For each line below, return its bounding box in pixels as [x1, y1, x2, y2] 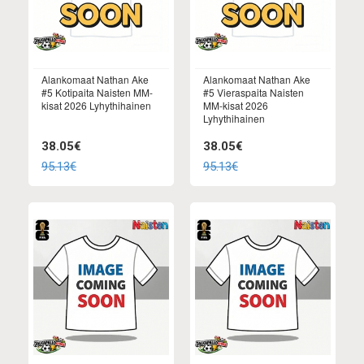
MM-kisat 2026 [203, 98, 268, 113]
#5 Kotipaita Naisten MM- [41, 85, 153, 100]
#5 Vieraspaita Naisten [203, 85, 304, 100]
